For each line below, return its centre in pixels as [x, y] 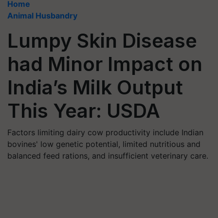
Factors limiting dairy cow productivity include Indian [105, 132]
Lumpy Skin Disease [102, 41]
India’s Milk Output [95, 87]
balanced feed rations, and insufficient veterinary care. [108, 156]
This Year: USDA [84, 111]
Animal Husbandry [42, 16]
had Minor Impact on [105, 64]
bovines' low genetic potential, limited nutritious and [104, 144]
